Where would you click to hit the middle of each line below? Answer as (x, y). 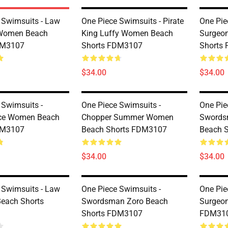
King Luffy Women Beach (127, 33)
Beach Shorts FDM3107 (124, 130)
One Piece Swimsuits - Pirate (133, 21)
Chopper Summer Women (127, 117)
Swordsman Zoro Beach (125, 201)
